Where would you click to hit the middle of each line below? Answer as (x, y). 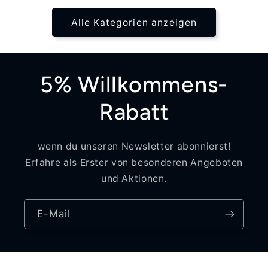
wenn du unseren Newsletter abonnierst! (134, 147)
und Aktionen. (134, 179)
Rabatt (134, 112)
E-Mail (54, 213)
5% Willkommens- (134, 84)
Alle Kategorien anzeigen (134, 22)
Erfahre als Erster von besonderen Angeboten (134, 163)
